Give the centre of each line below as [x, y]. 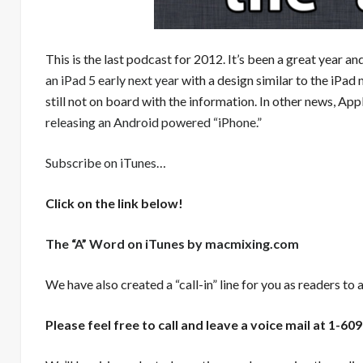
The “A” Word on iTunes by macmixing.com [172, 243]
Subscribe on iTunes [100, 162]
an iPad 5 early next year [112, 80]
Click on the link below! [114, 203]
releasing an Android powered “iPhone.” [153, 122]
